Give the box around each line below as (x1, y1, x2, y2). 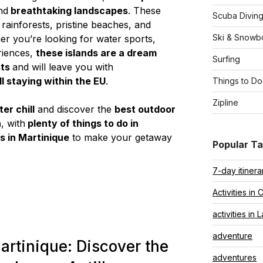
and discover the (34, 103, 114, 115)
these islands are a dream (35, 46, 157, 59)
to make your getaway (69, 131, 172, 143)
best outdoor (114, 103, 176, 115)
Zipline (213, 97, 239, 107)
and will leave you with (12, 60, 113, 73)
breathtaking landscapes (8, 4, 128, 16)
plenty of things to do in (25, 117, 139, 129)
